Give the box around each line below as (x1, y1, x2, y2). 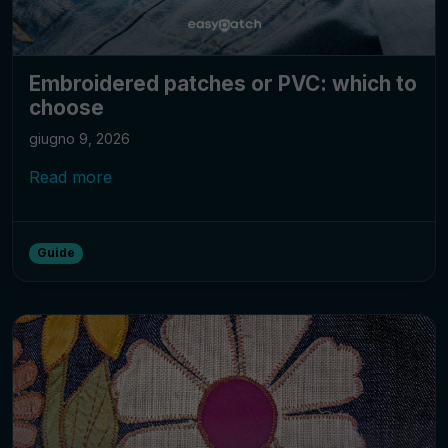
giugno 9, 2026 (29, 129, 130, 147)
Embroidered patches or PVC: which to (29, 70, 417, 96)
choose (29, 94, 104, 120)
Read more (29, 166, 112, 187)
